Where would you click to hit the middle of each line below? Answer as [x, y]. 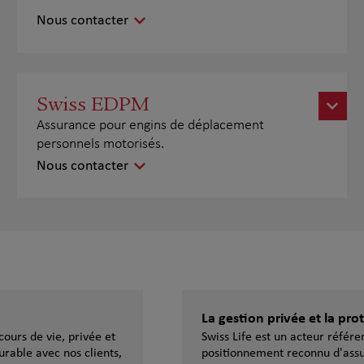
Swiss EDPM [93, 104]
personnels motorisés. [101, 144]
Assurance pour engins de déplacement [151, 125]
